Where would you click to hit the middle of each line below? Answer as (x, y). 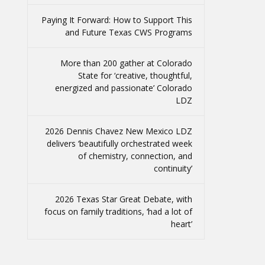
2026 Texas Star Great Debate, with (124, 199)
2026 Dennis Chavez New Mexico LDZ (119, 131)
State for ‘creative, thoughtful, (135, 75)
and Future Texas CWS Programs (129, 32)
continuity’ (173, 168)
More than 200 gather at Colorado (126, 63)
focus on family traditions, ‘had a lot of (118, 211)
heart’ (182, 224)
